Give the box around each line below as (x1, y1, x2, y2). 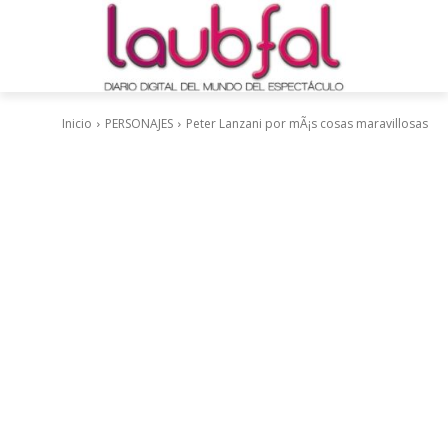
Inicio (62, 115, 92, 133)
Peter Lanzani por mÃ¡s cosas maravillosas (186, 115, 428, 133)
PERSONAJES (105, 115, 173, 133)
